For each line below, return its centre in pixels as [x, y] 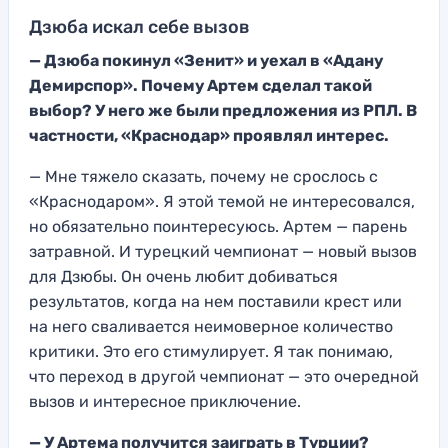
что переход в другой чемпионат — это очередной [224, 376]
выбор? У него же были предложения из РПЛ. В [223, 110]
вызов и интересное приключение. [165, 401]
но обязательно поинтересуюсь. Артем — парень [218, 226]
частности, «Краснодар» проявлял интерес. [209, 135]
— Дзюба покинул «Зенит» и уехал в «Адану [206, 60]
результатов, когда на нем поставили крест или [215, 301]
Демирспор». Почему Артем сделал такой [200, 85]
